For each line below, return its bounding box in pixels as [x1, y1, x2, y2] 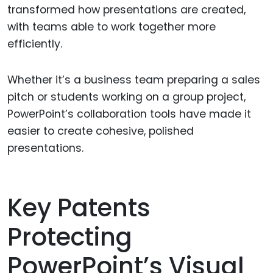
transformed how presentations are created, [7, 2, 246, 17]
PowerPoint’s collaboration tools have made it [7, 106, 251, 121]
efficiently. [7, 36, 62, 51]
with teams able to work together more [7, 19, 216, 34]
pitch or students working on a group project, [7, 89, 246, 104]
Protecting [7, 220, 132, 255]
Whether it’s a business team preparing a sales [7, 72, 260, 87]
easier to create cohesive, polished [7, 123, 194, 138]
